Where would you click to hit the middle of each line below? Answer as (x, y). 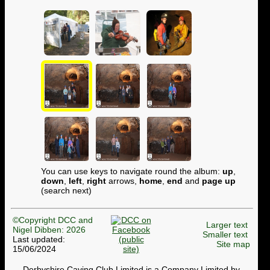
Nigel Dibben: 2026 (49, 230)
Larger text (227, 225)
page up (219, 181)
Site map (233, 244)
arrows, (123, 181)
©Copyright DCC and (53, 220)
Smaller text (225, 235)
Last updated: (39, 240)
